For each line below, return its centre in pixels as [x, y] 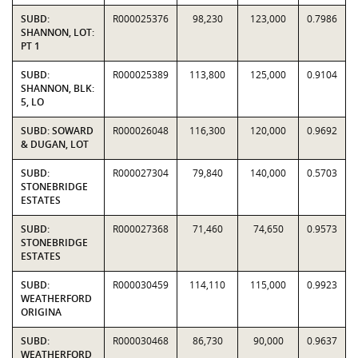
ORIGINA [41, 312]
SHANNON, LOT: [58, 32]
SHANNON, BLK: [58, 88]
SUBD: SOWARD [57, 131]
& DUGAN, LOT [55, 144]
